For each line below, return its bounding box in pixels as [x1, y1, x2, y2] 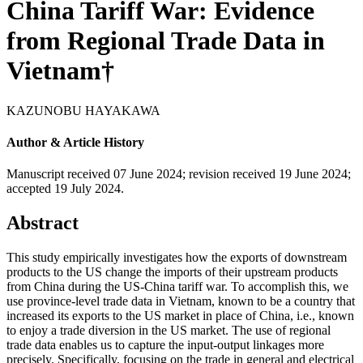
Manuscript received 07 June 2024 [6, 167, 182, 181]
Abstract [6, 212, 79, 234]
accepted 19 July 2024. [6, 181, 124, 196]
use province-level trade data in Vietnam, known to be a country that [6, 294, 355, 309]
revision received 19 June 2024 [189, 167, 348, 181]
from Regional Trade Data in [6, 26, 325, 56]
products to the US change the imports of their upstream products [6, 265, 338, 280]
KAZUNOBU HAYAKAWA [6, 103, 160, 117]
